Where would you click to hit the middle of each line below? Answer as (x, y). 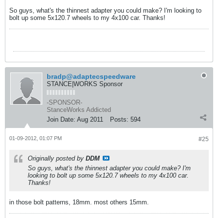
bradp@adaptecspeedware (91, 76)
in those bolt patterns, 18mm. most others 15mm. (79, 202)
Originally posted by (57, 158)
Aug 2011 (90, 119)
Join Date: (61, 119)
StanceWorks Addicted (79, 110)
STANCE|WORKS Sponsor (85, 84)
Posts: (119, 119)
